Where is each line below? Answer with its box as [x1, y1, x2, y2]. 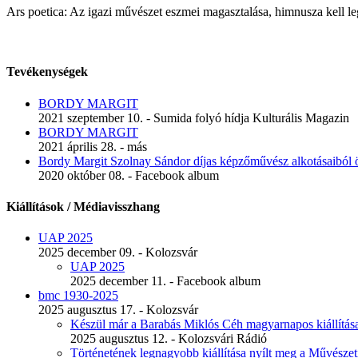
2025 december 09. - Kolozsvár [38, 245, 197, 260]
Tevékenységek [6, 65, 88, 79]
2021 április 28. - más [38, 139, 147, 153]
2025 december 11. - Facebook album [70, 274, 261, 288]
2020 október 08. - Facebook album [38, 168, 219, 182]
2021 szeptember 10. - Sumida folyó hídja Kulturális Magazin [38, 110, 349, 125]
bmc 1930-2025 [38, 288, 118, 303]
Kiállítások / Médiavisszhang [6, 199, 160, 213]
